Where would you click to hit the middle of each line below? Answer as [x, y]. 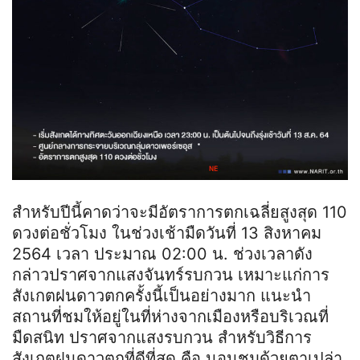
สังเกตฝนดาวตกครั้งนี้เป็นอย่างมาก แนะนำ [162, 296]
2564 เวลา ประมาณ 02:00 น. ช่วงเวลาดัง [162, 254]
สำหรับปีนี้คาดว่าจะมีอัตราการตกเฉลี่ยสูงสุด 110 [180, 213]
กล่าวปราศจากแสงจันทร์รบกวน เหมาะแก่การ [171, 275]
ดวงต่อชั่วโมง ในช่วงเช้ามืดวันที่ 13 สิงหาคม [167, 233]
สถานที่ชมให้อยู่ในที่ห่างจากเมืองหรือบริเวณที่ [170, 317]
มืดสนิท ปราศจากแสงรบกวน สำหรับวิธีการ [162, 338]
